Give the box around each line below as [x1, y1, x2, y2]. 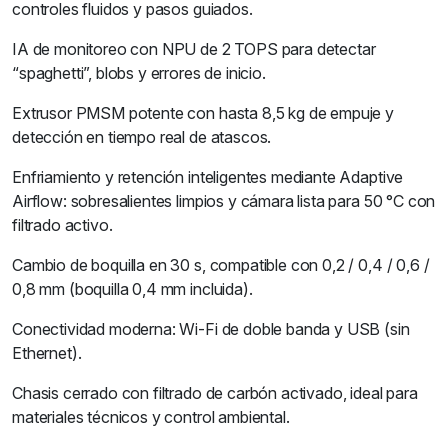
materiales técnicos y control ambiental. [12, 407, 290, 427]
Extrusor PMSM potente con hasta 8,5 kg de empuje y [12, 103, 394, 123]
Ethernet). [12, 343, 82, 363]
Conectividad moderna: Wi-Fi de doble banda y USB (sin [12, 319, 410, 339]
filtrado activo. [12, 215, 113, 235]
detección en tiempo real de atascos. [12, 127, 272, 147]
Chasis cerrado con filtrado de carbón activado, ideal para [12, 383, 418, 403]
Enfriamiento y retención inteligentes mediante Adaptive [12, 167, 404, 187]
